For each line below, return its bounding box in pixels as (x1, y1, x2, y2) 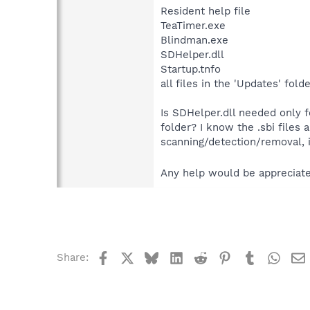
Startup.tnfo (161, 62, 221, 75)
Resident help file (161, 4, 250, 17)
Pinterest (231, 249, 277, 262)
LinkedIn (182, 249, 226, 262)
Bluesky (158, 249, 199, 262)
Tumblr (255, 249, 291, 262)
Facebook (109, 249, 157, 262)
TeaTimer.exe (161, 19, 226, 32)
